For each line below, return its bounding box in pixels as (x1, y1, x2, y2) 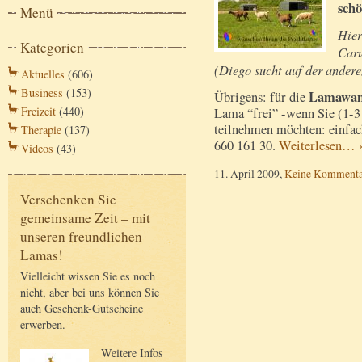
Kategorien (20, 38, 84, 57)
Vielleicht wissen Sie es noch (20, 268, 155, 284)
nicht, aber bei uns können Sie (20, 284, 159, 301)
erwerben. (20, 317, 65, 333)
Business (21, 85, 63, 101)
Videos (21, 141, 53, 157)
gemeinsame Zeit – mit (20, 208, 150, 228)
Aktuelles (21, 66, 65, 82)
